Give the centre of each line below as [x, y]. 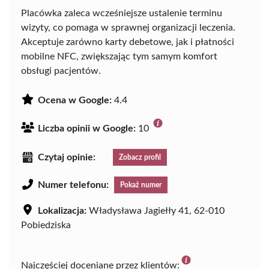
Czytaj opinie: [67, 158]
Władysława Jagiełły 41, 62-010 [156, 211]
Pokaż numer [141, 185]
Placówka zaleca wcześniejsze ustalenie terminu [122, 14]
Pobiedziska [46, 225]
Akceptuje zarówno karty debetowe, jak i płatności [128, 42]
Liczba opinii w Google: [87, 129]
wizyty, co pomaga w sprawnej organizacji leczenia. [128, 28]
